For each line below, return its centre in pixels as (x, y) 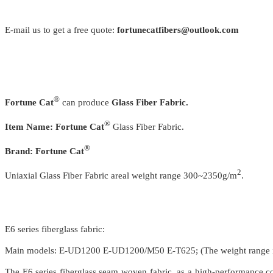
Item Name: (29, 127)
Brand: (20, 151)
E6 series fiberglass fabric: (55, 229)
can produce (86, 103)
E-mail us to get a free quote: (61, 30)
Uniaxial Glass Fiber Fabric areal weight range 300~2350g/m (121, 176)
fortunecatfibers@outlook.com (178, 30)
